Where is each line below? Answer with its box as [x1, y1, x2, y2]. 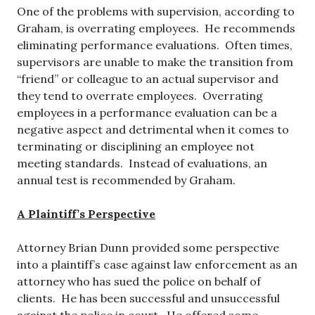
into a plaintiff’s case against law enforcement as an [17, 257, 297, 272]
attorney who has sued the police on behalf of [17, 274, 261, 289]
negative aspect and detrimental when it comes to [17, 122, 289, 137]
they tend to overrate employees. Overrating [17, 89, 263, 103]
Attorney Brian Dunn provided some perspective [17, 240, 279, 255]
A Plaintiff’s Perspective [17, 207, 155, 221]
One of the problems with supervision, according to [17, 4, 295, 19]
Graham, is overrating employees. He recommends [17, 21, 295, 36]
